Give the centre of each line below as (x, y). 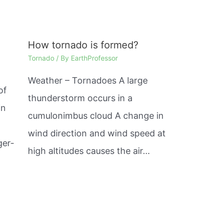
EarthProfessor (94, 58)
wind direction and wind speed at (97, 133)
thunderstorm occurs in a (80, 98)
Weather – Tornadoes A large (88, 81)
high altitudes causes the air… (89, 151)
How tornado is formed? (83, 45)
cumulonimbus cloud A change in (96, 116)
